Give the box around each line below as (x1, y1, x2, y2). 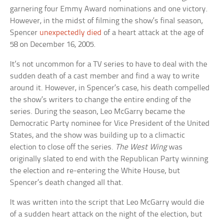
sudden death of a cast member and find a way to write (10, 72, 200, 81)
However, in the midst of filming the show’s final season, (10, 17, 203, 26)
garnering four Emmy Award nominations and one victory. (10, 5, 208, 14)
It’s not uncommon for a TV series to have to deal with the (10, 60, 208, 69)
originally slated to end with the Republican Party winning (10, 155, 209, 164)
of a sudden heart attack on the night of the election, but (10, 210, 203, 219)
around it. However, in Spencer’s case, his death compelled (10, 84, 210, 93)
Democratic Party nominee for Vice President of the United (10, 119, 210, 128)
